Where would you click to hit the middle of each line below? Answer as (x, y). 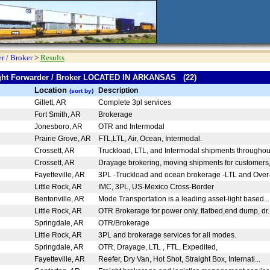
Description (118, 90)
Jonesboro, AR (60, 127)
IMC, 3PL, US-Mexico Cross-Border (157, 187)
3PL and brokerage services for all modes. (169, 235)
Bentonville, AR (61, 199)
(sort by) (81, 91)
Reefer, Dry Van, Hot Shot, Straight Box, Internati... (180, 259)
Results (52, 58)
